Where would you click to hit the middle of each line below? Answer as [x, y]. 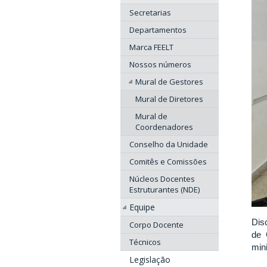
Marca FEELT [151, 47]
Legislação [150, 260]
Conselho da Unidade [169, 145]
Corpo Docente [156, 225]
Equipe [142, 207]
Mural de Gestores [169, 82]
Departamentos [158, 30]
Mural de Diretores [169, 99]
